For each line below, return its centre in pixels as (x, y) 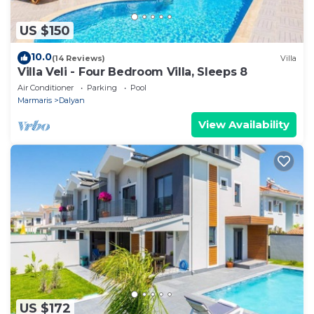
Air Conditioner (46, 88)
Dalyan (72, 101)
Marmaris (35, 101)
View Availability (244, 125)
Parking (102, 88)
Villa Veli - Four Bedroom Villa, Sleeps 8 (132, 72)
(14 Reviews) (78, 58)
